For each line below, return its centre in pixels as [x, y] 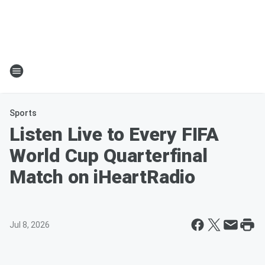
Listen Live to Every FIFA [114, 134]
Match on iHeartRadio [102, 177]
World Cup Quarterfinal [109, 156]
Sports [23, 113]
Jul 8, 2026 [30, 225]
